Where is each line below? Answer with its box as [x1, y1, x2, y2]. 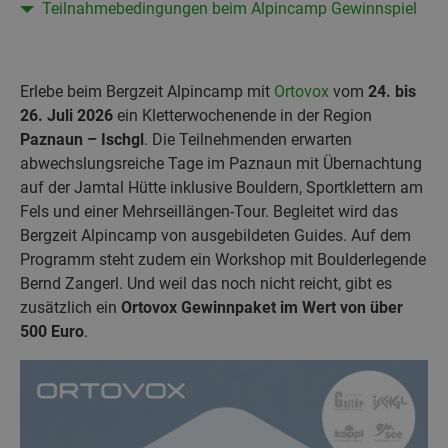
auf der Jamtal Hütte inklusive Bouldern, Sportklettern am [20, 178, 423, 197]
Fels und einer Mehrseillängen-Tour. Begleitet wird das [20, 202, 398, 221]
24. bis [368, 82, 416, 101]
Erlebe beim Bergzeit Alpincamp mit [20, 82, 270, 101]
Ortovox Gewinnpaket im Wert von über [121, 298, 403, 317]
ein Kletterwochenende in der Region [113, 106, 372, 125]
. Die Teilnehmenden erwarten [144, 130, 352, 149]
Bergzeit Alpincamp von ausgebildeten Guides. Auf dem [20, 226, 411, 245]
